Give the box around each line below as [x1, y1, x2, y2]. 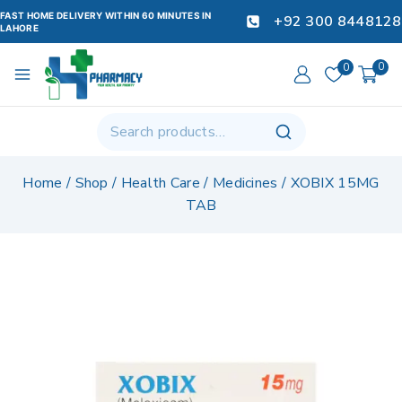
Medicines [212, 173, 278, 194]
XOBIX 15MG [290, 173, 380, 194]
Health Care [120, 173, 200, 194]
